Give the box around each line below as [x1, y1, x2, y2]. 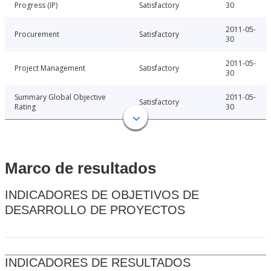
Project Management [15, 63, 85, 74]
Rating [15, 102, 36, 113]
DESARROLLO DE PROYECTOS [5, 203, 185, 217]
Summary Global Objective [15, 92, 106, 103]
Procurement [15, 29, 59, 40]
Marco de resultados [5, 159, 156, 178]
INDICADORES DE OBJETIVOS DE [5, 188, 199, 202]
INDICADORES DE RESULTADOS [5, 256, 191, 270]
